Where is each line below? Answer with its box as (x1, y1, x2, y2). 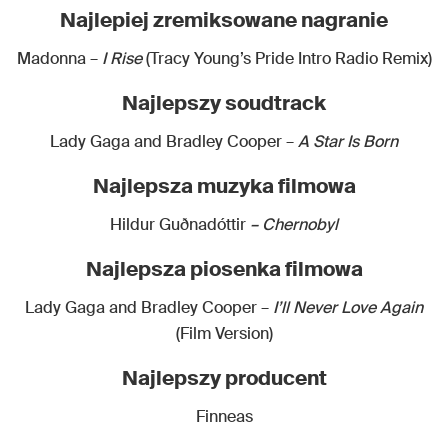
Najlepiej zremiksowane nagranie (60, 6, 388, 33)
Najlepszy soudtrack (122, 89, 326, 116)
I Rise (101, 47, 142, 69)
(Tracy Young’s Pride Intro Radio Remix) (141, 47, 432, 69)
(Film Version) (175, 322, 273, 344)
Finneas (195, 405, 253, 427)
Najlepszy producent (121, 364, 327, 391)
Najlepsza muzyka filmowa (92, 172, 356, 199)
